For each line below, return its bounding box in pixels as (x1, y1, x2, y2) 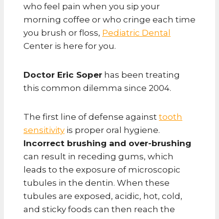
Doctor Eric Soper (23, 69, 102, 80)
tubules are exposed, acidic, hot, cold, (23, 191, 182, 201)
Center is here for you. (23, 41, 116, 51)
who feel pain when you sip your (23, 1, 160, 11)
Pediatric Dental (102, 27, 171, 38)
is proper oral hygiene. (65, 125, 160, 135)
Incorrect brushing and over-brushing (23, 138, 191, 148)
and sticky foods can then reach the (23, 204, 175, 214)
